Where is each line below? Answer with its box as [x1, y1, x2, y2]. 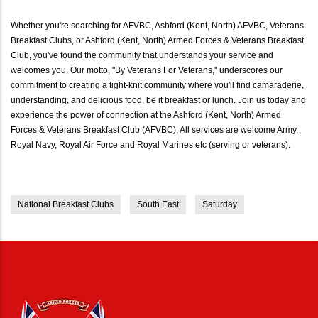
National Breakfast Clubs [18, 199, 114, 209]
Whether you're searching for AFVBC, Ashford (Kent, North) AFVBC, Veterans [11, 20, 304, 31]
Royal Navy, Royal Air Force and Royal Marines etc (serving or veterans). [11, 139, 290, 150]
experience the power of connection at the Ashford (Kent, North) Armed [11, 109, 281, 120]
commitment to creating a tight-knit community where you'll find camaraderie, [11, 79, 304, 90]
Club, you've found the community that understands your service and [11, 50, 273, 60]
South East [137, 199, 179, 209]
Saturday [202, 199, 237, 209]
